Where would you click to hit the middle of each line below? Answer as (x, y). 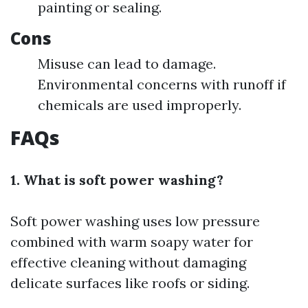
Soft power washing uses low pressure (135, 221)
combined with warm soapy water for (132, 242)
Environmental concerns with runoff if (162, 84)
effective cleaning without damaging (128, 262)
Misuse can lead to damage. (127, 64)
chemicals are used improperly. (140, 105)
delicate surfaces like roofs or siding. (130, 283)
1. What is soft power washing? (117, 180)
